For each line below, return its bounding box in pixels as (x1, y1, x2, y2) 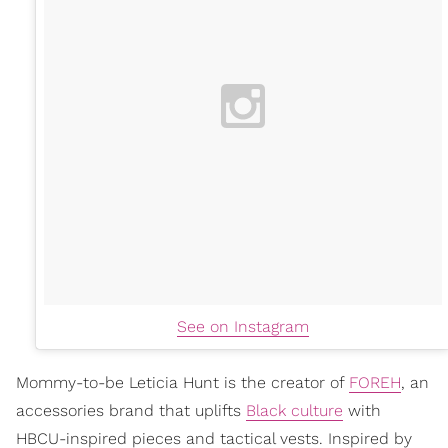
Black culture (246, 400, 343, 420)
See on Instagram (177, 316, 309, 336)
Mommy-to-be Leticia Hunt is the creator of (16, 372, 349, 392)
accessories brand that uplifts (16, 400, 246, 420)
